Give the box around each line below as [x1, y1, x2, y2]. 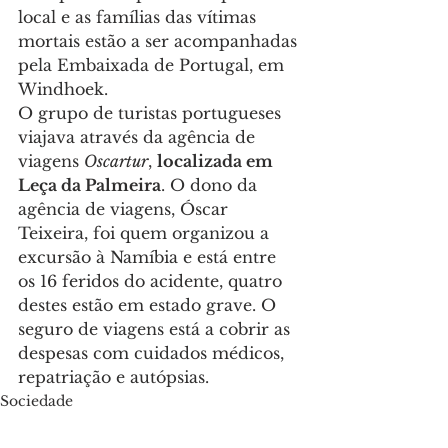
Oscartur [84, 151, 148, 172]
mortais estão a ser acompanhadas [18, 31, 302, 52]
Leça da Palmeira [18, 175, 161, 196]
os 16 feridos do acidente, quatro [18, 271, 287, 292]
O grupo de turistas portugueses [18, 103, 286, 124]
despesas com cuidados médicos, [18, 343, 289, 364]
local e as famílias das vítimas [18, 7, 261, 28]
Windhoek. [18, 79, 108, 100]
